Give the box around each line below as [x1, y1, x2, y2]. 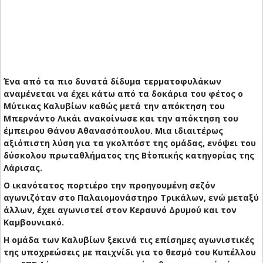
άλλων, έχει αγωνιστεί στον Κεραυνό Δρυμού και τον [4, 204, 237, 216]
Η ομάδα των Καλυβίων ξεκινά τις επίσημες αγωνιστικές [4, 234, 254, 246]
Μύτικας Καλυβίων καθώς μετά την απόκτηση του [4, 100, 225, 112]
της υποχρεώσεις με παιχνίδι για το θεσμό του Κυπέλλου [4, 247, 256, 258]
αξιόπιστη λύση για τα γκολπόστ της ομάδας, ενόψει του [4, 137, 256, 149]
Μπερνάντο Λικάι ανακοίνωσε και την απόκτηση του [4, 113, 238, 124]
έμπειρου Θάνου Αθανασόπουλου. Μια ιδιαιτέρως [4, 125, 223, 137]
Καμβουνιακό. [4, 217, 64, 228]
